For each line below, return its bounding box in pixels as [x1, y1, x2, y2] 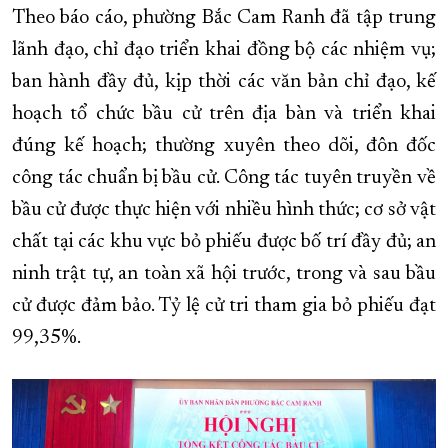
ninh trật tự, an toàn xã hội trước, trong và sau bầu [12, 264, 436, 285]
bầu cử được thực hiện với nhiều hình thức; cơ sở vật [12, 200, 436, 221]
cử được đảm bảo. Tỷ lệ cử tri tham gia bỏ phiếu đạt [12, 296, 436, 317]
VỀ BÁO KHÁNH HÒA [277, 58, 417, 74]
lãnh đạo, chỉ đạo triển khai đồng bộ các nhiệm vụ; [12, 40, 436, 61]
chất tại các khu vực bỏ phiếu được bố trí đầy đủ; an [12, 232, 436, 253]
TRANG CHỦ [182, 58, 263, 74]
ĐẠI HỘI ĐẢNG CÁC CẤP [7, 58, 168, 74]
